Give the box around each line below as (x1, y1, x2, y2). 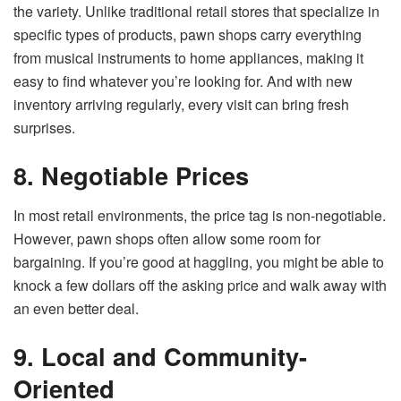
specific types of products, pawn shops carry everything (13, 23, 362, 45)
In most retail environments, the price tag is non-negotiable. (13, 204, 386, 226)
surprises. (13, 116, 75, 138)
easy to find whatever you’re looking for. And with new (13, 70, 353, 91)
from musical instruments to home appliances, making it (13, 47, 363, 68)
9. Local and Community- (13, 338, 307, 374)
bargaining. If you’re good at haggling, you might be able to (13, 251, 384, 272)
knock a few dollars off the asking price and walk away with (13, 274, 387, 295)
